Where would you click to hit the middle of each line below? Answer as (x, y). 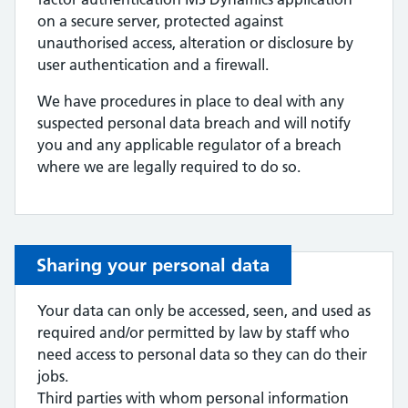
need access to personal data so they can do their (202, 354)
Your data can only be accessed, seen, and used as (204, 311)
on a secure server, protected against (160, 21)
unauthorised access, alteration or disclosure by (195, 43)
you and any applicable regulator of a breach (189, 145)
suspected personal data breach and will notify (194, 123)
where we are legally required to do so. (169, 167)
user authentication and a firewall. (153, 65)
